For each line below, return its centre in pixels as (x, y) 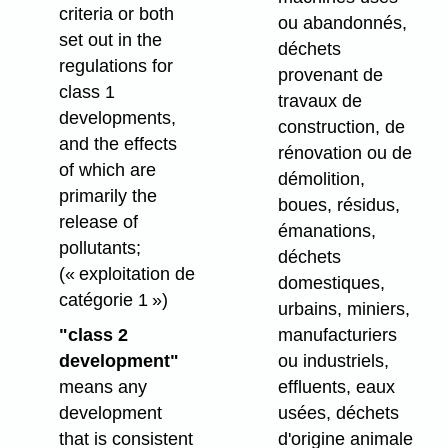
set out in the (110, 39)
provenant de (330, 74)
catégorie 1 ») (113, 299)
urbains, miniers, (343, 308)
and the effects (117, 143)
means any (102, 386)
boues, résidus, (338, 204)
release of (98, 221)
